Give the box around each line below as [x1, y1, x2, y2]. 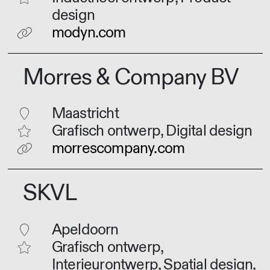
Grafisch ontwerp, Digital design [51, 122, 253, 141]
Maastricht [51, 104, 119, 124]
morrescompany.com [51, 139, 185, 159]
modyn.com [51, 24, 126, 42]
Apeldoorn [51, 220, 119, 239]
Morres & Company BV [23, 63, 239, 92]
